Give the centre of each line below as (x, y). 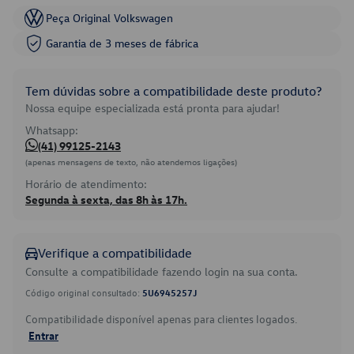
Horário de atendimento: (86, 184)
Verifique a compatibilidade (115, 253)
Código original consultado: (84, 292)
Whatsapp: (52, 130)
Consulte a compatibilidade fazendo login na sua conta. (162, 271)
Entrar (43, 335)
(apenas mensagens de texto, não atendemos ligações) (131, 162)
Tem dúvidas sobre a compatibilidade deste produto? (173, 91)
